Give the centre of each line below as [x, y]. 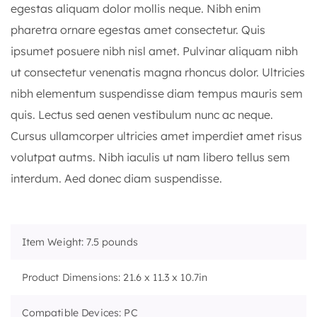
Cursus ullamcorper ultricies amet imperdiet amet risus [156, 136]
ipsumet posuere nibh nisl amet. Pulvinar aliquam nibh [154, 51]
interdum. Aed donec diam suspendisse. [116, 178]
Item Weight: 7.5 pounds [80, 242]
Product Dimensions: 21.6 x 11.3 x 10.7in [115, 277]
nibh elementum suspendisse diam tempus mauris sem [157, 93]
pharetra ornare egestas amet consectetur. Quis [138, 29]
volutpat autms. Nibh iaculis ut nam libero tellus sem [150, 157]
